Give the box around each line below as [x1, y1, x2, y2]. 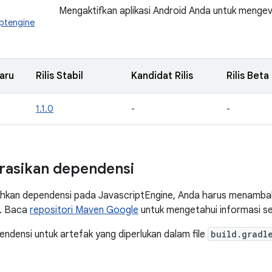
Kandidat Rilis [131, 70, 193, 82]
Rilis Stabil [36, 70, 83, 82]
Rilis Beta [226, 70, 269, 82]
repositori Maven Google [30, 204, 138, 216]
